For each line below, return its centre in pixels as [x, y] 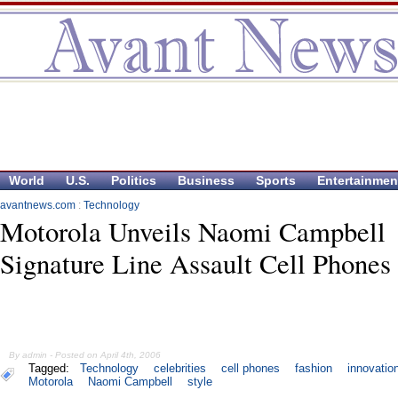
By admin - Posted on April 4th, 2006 [85, 355]
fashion [313, 369]
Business [206, 180]
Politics [134, 180]
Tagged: [52, 369]
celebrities [180, 369]
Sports [276, 180]
